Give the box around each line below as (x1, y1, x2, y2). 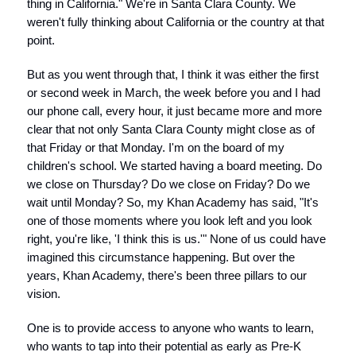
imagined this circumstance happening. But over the (27, 250, 295, 264)
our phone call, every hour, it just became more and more (27, 104, 322, 118)
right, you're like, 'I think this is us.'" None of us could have (27, 232, 326, 246)
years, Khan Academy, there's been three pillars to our (27, 269, 307, 282)
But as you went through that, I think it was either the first (27, 68, 319, 81)
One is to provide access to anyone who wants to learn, (27, 321, 314, 335)
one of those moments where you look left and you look (27, 214, 312, 227)
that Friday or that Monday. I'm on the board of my (27, 141, 284, 154)
